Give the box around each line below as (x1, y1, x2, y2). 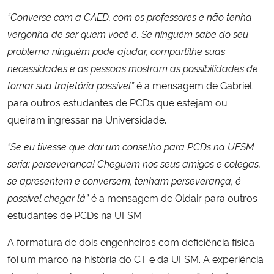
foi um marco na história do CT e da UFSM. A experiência (7, 251, 264, 265)
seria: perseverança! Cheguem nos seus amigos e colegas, (7, 156, 261, 170)
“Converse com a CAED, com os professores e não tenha (7, 9, 252, 23)
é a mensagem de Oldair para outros (91, 190, 257, 204)
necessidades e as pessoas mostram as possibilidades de (7, 61, 258, 75)
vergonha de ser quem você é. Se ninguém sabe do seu (7, 26, 248, 40)
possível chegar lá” (7, 190, 91, 204)
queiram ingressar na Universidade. (7, 112, 166, 126)
